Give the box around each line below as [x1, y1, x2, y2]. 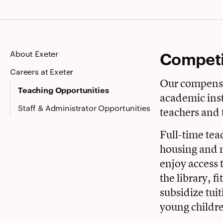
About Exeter [10, 48, 59, 59]
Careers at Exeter [10, 66, 74, 77]
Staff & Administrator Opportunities [18, 103, 150, 113]
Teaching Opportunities [18, 84, 109, 96]
